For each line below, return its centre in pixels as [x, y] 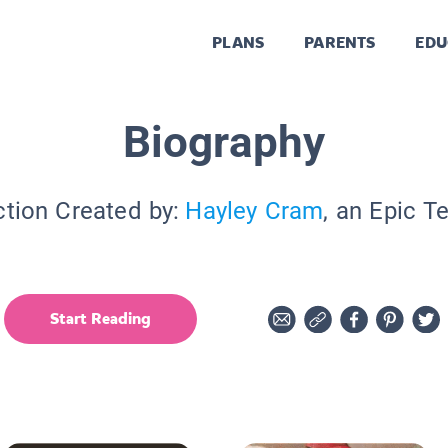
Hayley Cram [254, 210]
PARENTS [340, 43]
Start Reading [100, 318]
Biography [224, 141]
